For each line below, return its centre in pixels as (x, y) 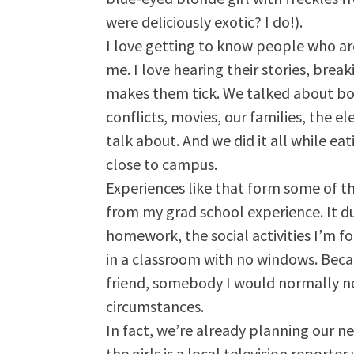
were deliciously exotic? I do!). (204, 22)
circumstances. (154, 306)
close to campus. (161, 164)
